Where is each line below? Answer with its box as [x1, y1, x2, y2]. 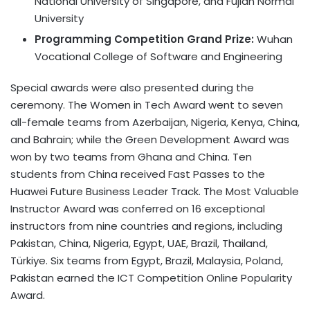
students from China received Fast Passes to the [10, 166, 265, 181]
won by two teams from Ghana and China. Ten [10, 149, 252, 164]
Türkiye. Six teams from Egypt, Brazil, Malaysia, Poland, [10, 253, 283, 268]
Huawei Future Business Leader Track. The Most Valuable [10, 183, 299, 199]
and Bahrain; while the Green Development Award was [10, 131, 289, 147]
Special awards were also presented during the [10, 80, 254, 95]
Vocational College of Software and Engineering [35, 48, 282, 64]
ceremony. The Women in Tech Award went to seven [10, 97, 283, 112]
